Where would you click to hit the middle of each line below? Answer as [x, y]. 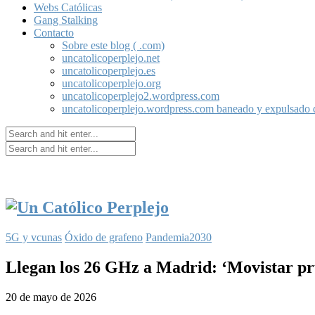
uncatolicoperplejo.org [111, 83]
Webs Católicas [68, 7]
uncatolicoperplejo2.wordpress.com [141, 96]
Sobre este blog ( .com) [113, 45]
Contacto [54, 33]
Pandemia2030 [179, 237]
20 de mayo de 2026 [51, 297]
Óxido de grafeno [104, 237]
